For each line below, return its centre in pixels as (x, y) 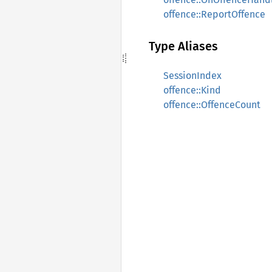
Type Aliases (183, 46)
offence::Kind (192, 90)
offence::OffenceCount (212, 105)
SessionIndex (192, 76)
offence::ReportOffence (214, 14)
